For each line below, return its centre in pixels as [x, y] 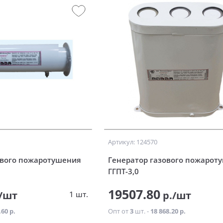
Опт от [119, 211]
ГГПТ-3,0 [123, 171]
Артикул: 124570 [132, 142]
